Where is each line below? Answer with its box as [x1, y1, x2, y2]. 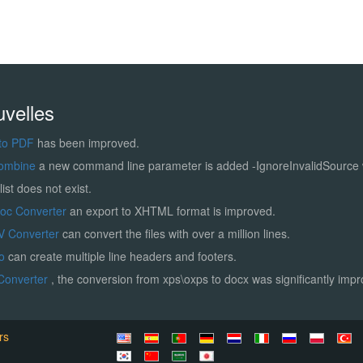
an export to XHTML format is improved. [70, 202, 275, 219]
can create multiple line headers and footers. [8, 247, 237, 264]
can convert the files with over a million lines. [59, 224, 290, 241]
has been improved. [34, 134, 139, 151]
